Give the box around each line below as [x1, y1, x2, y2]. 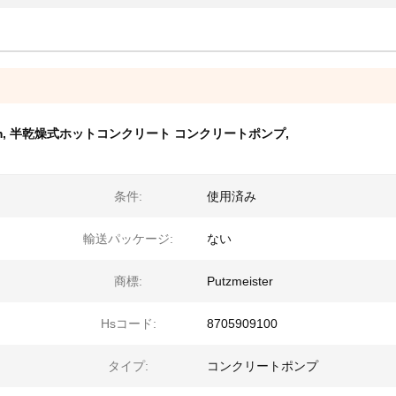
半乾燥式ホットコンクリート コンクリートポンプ [10, 126, 286, 141]
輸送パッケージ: [83, 232, 173, 246]
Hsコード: [100, 316, 156, 331]
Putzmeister [207, 274, 273, 288]
